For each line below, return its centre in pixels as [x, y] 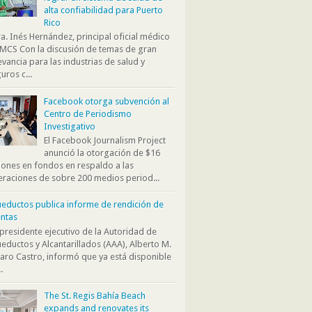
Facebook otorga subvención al [107, 101]
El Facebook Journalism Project [105, 141]
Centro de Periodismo [88, 114]
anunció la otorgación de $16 [102, 153]
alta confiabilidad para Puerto [104, 10]
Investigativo [70, 126]
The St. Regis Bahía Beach [95, 296]
